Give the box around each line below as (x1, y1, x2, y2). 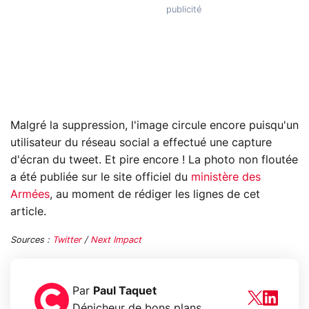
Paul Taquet (93, 285, 157, 297)
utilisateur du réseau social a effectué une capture (10, 137, 272, 148)
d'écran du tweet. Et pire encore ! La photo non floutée (10, 154, 298, 166)
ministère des (191, 171, 261, 183)
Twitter (52, 235, 81, 245)
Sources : (10, 235, 52, 245)
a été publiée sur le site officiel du (10, 171, 191, 183)
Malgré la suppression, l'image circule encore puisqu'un (10, 119, 299, 131)
